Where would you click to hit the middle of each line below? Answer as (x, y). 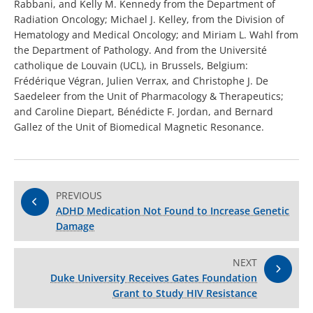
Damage (75, 226)
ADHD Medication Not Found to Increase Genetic (173, 211)
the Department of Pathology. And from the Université (140, 50)
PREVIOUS (79, 196)
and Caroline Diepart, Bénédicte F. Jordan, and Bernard (144, 112)
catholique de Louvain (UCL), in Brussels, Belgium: (131, 66)
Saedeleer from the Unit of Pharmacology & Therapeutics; (149, 96)
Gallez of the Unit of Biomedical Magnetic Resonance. (139, 127)
